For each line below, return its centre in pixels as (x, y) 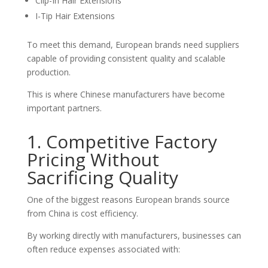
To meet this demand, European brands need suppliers (133, 45)
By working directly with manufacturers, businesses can (134, 235)
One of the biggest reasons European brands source (128, 200)
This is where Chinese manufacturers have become (126, 94)
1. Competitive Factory (122, 141)
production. (48, 72)
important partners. (64, 108)
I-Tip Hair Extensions (75, 16)
